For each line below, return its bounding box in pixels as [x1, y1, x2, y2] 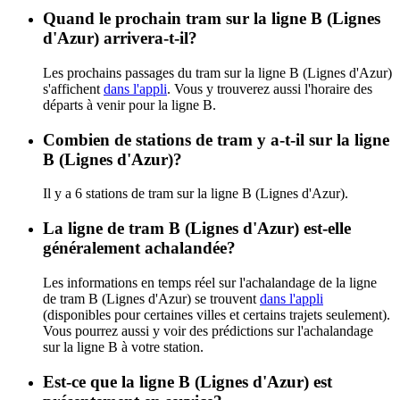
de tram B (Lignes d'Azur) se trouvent [43, 290, 260, 306]
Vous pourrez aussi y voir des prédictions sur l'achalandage [43, 322, 373, 338]
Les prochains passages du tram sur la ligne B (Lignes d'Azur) [43, 65, 392, 80]
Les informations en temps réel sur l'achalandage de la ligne [43, 274, 377, 290]
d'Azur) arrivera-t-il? [43, 29, 197, 48]
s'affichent [43, 81, 104, 96]
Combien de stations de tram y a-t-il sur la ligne [43, 129, 389, 149]
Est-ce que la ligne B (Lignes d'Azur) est [43, 371, 332, 391]
